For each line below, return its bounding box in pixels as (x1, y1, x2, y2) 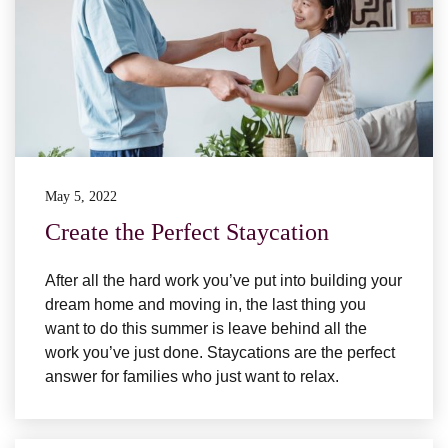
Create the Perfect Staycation (45, 218, 329, 245)
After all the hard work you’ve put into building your (45, 271, 402, 289)
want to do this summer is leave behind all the (45, 319, 367, 337)
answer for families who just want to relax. (45, 367, 347, 385)
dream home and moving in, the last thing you (45, 295, 366, 313)
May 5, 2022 (45, 188, 117, 204)
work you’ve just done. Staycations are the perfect (45, 343, 395, 361)
